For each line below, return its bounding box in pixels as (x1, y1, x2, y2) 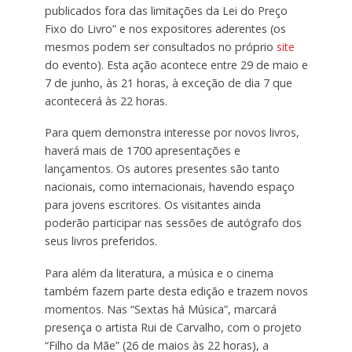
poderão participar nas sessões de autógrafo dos (44, 215, 302, 231)
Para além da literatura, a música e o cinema (44, 266, 273, 281)
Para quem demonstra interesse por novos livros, (44, 125, 299, 141)
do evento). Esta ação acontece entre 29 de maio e (44, 57, 308, 72)
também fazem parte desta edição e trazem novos (44, 284, 308, 299)
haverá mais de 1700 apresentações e (44, 143, 240, 159)
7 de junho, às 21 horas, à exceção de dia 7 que (44, 75, 292, 90)
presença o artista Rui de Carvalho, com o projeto (44, 320, 302, 335)
